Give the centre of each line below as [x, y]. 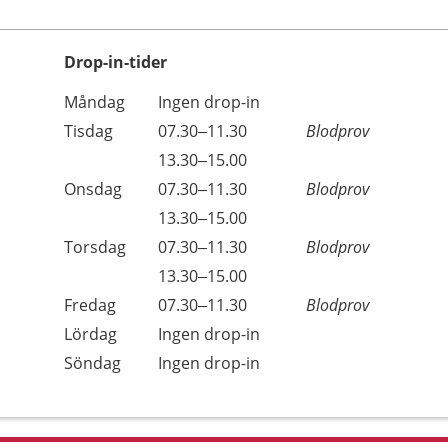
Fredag [90, 305]
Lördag [90, 334]
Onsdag [93, 189]
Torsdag [95, 247]
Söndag [92, 363]
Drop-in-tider [115, 62]
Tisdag [88, 131]
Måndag [94, 102]
